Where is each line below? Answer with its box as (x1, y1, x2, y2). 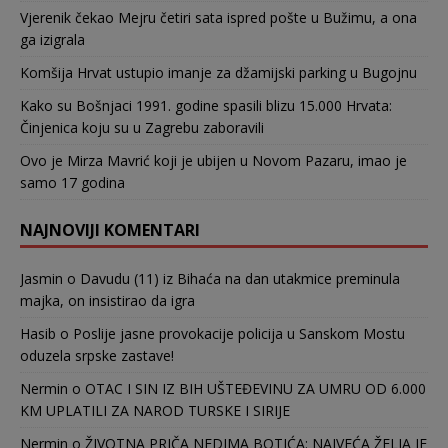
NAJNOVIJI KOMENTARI (20, 219, 200, 242)
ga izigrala (20, 30, 85, 50)
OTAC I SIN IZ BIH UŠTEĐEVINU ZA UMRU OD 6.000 (85, 379, 426, 399)
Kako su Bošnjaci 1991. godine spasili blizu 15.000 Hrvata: (20, 96, 392, 116)
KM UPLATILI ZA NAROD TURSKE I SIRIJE (20, 401, 290, 421)
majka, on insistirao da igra (20, 291, 195, 311)
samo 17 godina (20, 173, 125, 193)
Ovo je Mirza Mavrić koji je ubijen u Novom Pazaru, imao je (20, 151, 407, 171)
